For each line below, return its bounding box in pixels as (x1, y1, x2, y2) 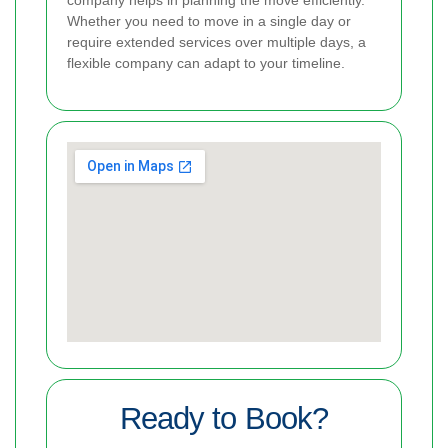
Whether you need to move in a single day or (67, 13, 351, 30)
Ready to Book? (120, 401, 328, 437)
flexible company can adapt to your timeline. (67, 55, 345, 72)
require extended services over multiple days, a (67, 34, 366, 51)
